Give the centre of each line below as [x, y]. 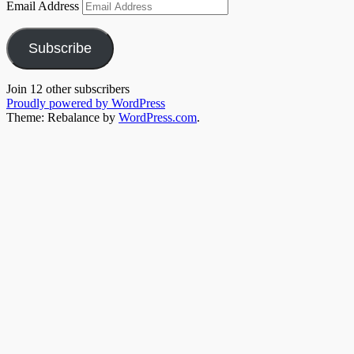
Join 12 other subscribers [68, 89]
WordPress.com [158, 118]
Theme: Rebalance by [62, 118]
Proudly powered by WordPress [86, 104]
